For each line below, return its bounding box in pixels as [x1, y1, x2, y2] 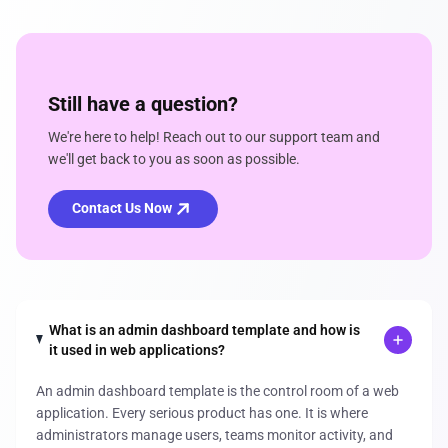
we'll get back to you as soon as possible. [48, 150, 300, 167]
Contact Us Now [72, 200, 172, 217]
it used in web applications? [49, 341, 226, 358]
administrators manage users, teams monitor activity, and [36, 426, 393, 443]
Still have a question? [48, 91, 238, 116]
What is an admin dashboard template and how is [49, 321, 361, 338]
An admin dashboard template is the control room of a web [36, 382, 399, 399]
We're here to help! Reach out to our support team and [48, 128, 380, 145]
